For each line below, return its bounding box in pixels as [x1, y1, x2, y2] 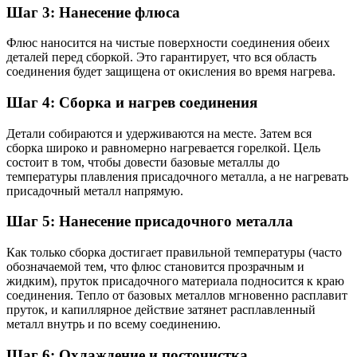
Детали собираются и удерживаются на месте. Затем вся [6, 126, 312, 140]
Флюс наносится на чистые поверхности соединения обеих [6, 36, 330, 50]
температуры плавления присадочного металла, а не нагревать [6, 169, 348, 183]
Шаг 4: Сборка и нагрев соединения [6, 94, 257, 112]
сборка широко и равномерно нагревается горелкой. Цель [6, 140, 320, 155]
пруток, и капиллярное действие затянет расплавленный [6, 303, 316, 317]
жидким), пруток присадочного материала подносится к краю [6, 274, 344, 288]
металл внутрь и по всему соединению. [6, 317, 221, 331]
